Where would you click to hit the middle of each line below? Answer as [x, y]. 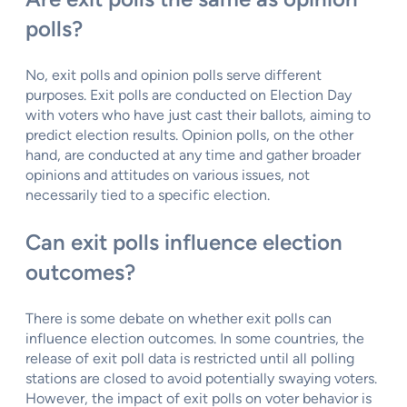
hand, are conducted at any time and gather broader [193, 155]
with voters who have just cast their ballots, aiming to [198, 115]
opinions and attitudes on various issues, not [168, 175]
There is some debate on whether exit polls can [179, 319]
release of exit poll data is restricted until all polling [190, 359]
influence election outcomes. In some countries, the [195, 339]
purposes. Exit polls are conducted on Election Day [189, 95]
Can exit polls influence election [184, 243]
